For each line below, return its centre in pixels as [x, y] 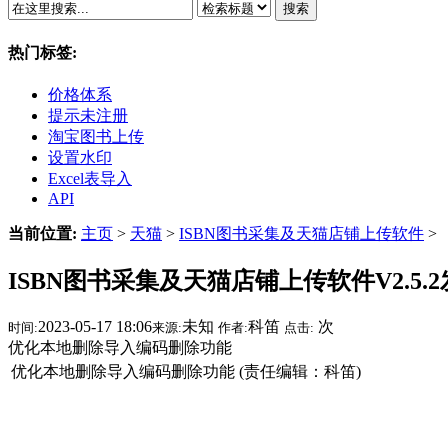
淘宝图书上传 [96, 136]
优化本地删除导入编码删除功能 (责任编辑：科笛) [186, 371]
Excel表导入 [90, 178]
